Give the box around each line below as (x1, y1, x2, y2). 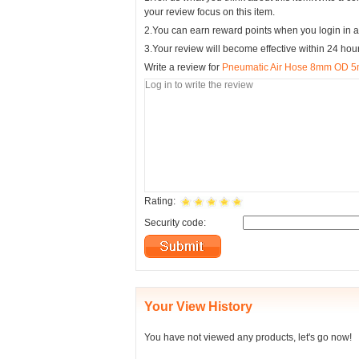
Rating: (144, 196, 175, 207)
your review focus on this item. (144, 6, 275, 18)
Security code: (144, 217, 206, 228)
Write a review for (144, 62, 222, 73)
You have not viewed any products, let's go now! (144, 332, 352, 343)
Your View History (144, 300, 252, 313)
